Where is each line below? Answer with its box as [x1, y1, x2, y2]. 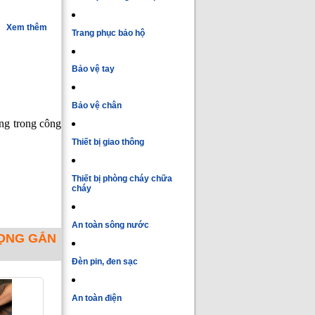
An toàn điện [72, 292, 122, 303]
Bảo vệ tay [72, 64, 115, 75]
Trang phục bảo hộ [72, 27, 145, 38]
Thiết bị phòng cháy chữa [72, 174, 172, 184]
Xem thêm [6, 22, 47, 33]
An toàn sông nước [72, 220, 149, 231]
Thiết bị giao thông [72, 137, 144, 148]
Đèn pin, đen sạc [72, 257, 138, 267]
